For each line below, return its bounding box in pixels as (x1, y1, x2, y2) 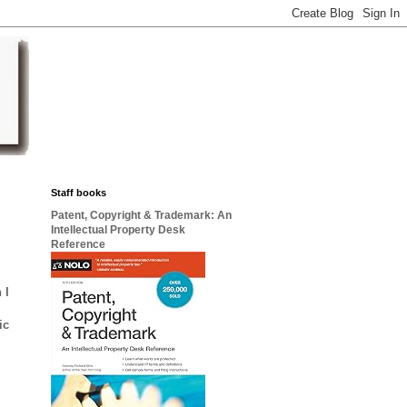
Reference (51, 238, 105, 251)
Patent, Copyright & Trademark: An (51, 209, 232, 222)
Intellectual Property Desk (51, 223, 185, 236)
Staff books (51, 187, 106, 198)
